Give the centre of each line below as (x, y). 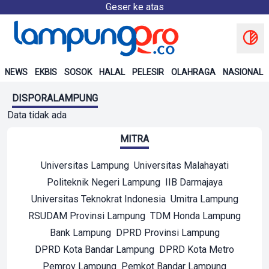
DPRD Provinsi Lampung (168, 233)
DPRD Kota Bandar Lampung (95, 249)
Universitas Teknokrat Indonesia (98, 199)
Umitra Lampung (204, 199)
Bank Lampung (80, 233)
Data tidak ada (37, 115)
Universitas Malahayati (181, 165)
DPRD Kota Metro (197, 249)
